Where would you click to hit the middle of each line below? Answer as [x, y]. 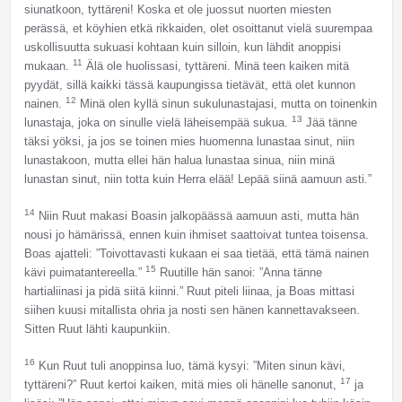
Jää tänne [329, 123]
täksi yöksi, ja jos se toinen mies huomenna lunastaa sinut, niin [189, 142]
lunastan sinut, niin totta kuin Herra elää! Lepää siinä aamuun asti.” [197, 179]
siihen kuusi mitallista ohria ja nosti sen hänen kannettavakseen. [192, 310]
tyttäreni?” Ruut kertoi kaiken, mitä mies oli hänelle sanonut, [182, 385]
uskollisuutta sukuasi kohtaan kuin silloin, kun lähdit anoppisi [182, 48]
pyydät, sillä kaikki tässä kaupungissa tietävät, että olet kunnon [189, 85]
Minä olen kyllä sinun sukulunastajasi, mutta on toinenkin [226, 104]
